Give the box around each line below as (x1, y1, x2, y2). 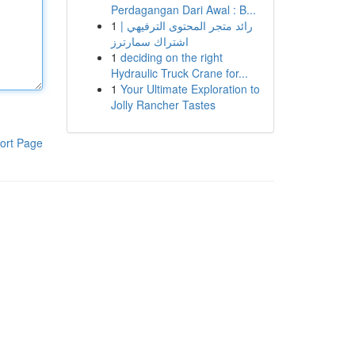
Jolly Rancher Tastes (110, 97, 216, 113)
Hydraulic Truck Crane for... (110, 65, 248, 81)
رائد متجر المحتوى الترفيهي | (120, 17, 253, 33)
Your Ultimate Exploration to (120, 81, 260, 97)
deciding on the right (120, 49, 223, 65)
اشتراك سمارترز (110, 33, 189, 49)
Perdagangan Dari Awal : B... (110, 2, 256, 17)
